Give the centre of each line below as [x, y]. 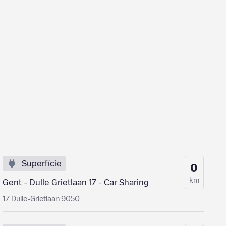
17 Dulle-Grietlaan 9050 [41, 198]
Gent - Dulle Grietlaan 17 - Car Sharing [76, 182]
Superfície [42, 163]
